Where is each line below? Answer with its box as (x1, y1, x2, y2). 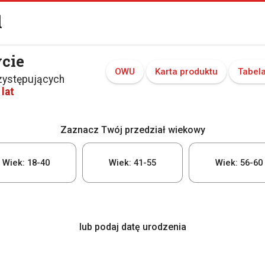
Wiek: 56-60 (215, 157, 263, 168)
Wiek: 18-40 (2, 157, 50, 168)
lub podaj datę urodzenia (79, 221, 186, 232)
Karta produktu (154, 66, 218, 77)
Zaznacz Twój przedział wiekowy (60, 124, 205, 135)
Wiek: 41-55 (109, 157, 156, 168)
